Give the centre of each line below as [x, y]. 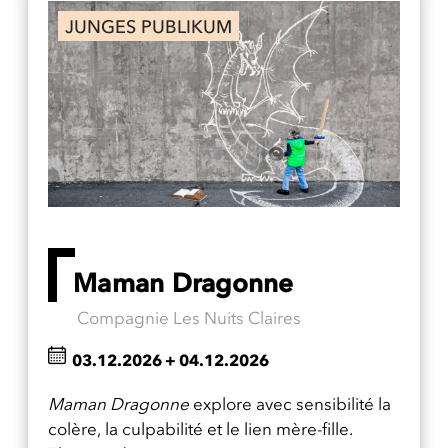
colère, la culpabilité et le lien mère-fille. [200, 429]
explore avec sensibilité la [290, 404]
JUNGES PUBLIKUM [148, 26]
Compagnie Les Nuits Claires [189, 318]
